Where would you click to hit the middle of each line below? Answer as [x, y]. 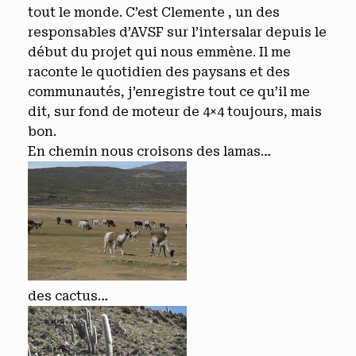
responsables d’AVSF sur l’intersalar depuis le [177, 32]
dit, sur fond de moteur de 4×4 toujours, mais [175, 112]
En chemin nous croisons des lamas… [149, 151]
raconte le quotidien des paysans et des [159, 72]
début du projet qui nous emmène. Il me [159, 52]
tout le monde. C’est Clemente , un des [154, 12]
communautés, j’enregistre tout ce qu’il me [169, 92]
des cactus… [68, 296]
